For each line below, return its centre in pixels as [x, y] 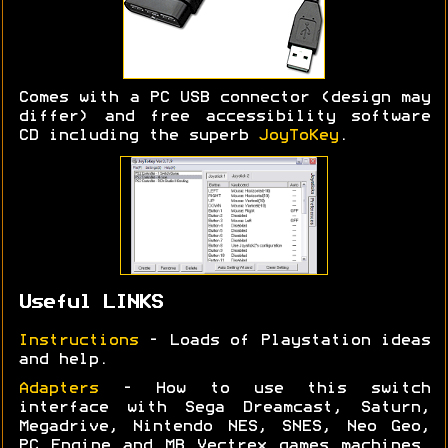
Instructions [78, 340]
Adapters [58, 388]
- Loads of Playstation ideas [284, 340]
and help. [63, 359]
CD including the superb [138, 135]
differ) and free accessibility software [224, 116]
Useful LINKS [90, 303]
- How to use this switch [264, 388]
